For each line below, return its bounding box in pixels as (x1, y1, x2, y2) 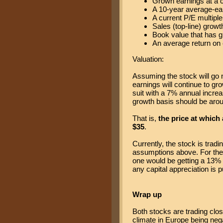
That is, (132, 114, 158, 123)
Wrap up (132, 190, 162, 199)
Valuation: (132, 55, 164, 64)
